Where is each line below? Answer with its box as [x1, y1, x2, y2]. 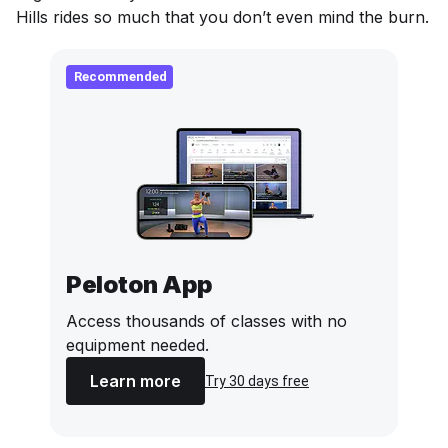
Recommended [74, 69, 167, 84]
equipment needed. [66, 335, 209, 355]
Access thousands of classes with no [66, 311, 347, 331]
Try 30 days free [205, 373, 309, 389]
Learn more [90, 371, 181, 391]
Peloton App [66, 270, 213, 299]
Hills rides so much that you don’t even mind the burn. [16, 7, 429, 27]
